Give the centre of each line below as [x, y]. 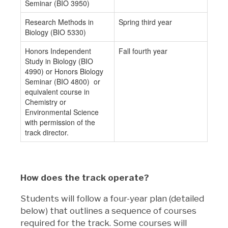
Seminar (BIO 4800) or [63, 81]
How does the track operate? [86, 177]
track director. [47, 132]
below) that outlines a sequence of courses [108, 210]
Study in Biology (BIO [59, 61]
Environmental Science [62, 112]
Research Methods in [59, 22]
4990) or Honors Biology [64, 71]
